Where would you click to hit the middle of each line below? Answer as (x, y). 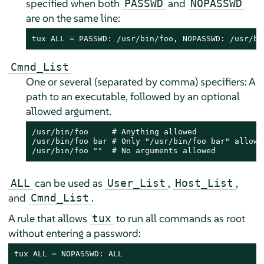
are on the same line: (73, 18)
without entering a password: (74, 233)
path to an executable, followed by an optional (133, 97)
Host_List (204, 183)
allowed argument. (68, 111)
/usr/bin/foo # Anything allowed (114, 132)
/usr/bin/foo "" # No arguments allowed (123, 151)
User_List (136, 183)
